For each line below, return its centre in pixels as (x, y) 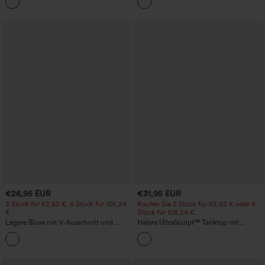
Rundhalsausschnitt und (174, 231)
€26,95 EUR (28, 193)
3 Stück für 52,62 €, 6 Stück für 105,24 (66, 204)
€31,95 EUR (159, 193)
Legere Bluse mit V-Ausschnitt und (59, 223)
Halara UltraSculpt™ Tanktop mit (188, 223)
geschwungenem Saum (174, 239)
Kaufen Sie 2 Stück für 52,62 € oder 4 (196, 204)
